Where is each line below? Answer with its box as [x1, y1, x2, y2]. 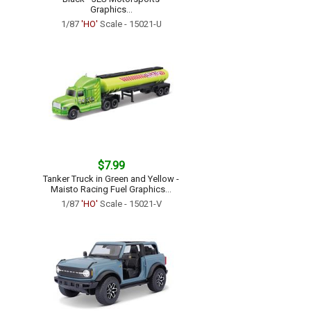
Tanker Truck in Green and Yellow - [43, 174, 179, 184]
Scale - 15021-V [97, 199, 162, 209]
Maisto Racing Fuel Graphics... [51, 184, 171, 194]
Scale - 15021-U [97, 19, 162, 29]
